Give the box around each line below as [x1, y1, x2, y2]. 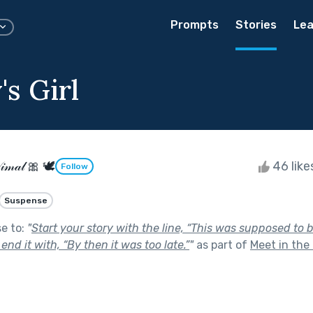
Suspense [4, 195, 48, 205]
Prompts [170, 18, 219, 31]
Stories [235, 18, 277, 31]
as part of [194, 238, 250, 252]
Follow [61, 161, 88, 172]
